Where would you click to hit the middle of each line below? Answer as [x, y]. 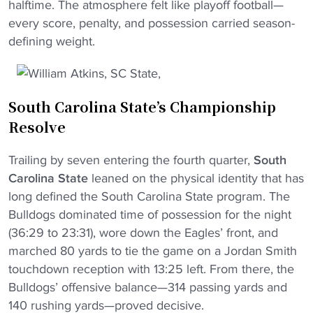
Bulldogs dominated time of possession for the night [150, 214]
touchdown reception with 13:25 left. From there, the [151, 269]
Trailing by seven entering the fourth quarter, [131, 160]
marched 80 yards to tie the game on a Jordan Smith [153, 251]
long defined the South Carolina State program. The [149, 196]
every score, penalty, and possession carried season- [152, 23]
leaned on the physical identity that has [196, 178]
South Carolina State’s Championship [142, 107]
